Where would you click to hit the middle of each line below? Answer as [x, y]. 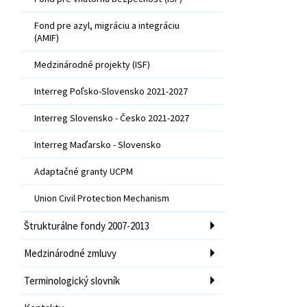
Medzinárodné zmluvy [70, 253]
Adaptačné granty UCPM [84, 171]
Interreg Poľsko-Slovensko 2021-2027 [111, 91]
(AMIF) [47, 37]
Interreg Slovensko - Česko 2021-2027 [112, 118]
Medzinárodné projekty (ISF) [92, 64]
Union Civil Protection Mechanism [102, 198]
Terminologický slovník [72, 280]
